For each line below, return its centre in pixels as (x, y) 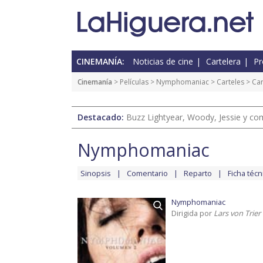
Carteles (230, 82)
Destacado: (102, 117)
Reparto (198, 173)
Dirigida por (193, 213)
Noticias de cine (163, 62)
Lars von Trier (237, 213)
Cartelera (223, 62)
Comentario (147, 173)
